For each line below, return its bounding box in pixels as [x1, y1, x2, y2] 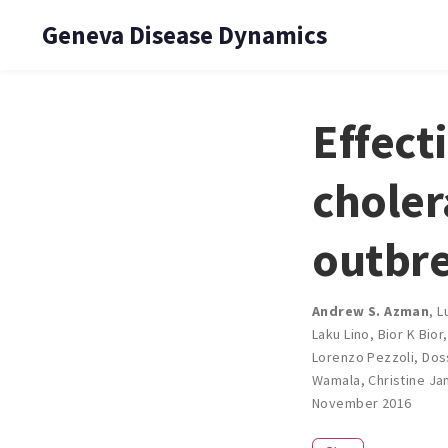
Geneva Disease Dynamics [42, 18, 327, 51]
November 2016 [312, 393, 412, 412]
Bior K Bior [377, 324, 444, 343]
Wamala [312, 370, 361, 389]
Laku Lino [312, 324, 370, 343]
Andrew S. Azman [312, 301, 430, 320]
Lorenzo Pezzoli [312, 347, 415, 366]
